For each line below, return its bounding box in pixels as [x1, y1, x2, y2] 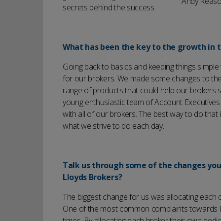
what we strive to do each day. [63, 120, 164, 131]
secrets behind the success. [63, 2, 156, 13]
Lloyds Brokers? [63, 172, 122, 183]
